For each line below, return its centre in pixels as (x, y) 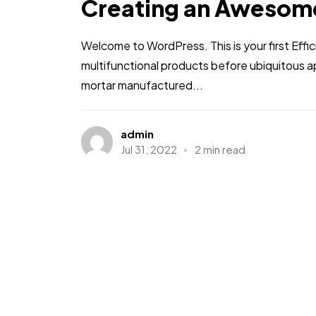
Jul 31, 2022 (148, 149)
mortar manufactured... (142, 85)
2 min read (220, 149)
